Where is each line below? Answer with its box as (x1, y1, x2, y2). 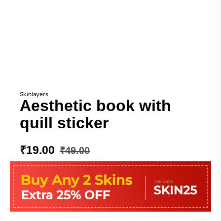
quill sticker (20, 114, 109, 132)
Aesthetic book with (20, 97, 171, 114)
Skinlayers (20, 90, 48, 98)
